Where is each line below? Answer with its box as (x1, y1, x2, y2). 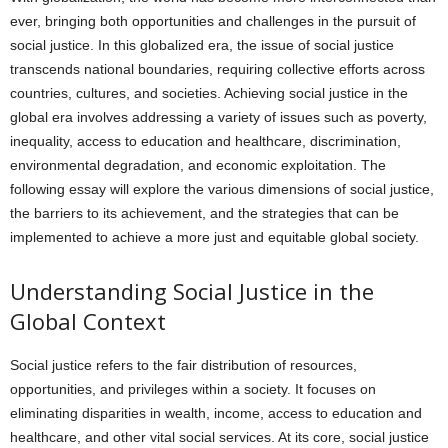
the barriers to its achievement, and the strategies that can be (10, 205, 399, 221)
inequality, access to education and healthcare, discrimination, (10, 133, 401, 149)
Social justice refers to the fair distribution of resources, (10, 357, 357, 373)
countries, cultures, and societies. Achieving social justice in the (10, 85, 408, 101)
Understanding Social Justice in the (10, 276, 374, 306)
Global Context (10, 306, 166, 336)
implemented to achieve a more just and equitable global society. (10, 229, 419, 245)
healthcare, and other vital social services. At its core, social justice (10, 429, 429, 445)
